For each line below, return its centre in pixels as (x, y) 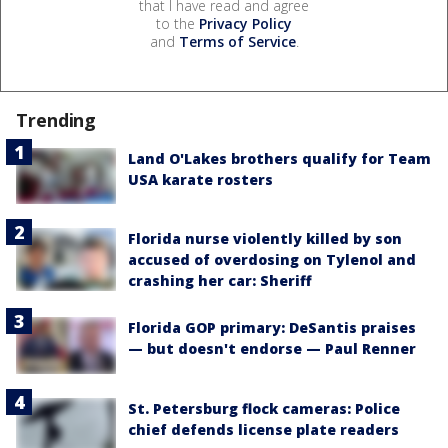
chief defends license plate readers (263, 429)
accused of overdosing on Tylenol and (272, 260)
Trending (56, 120)
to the (177, 24)
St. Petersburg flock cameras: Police (264, 408)
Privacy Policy (245, 24)
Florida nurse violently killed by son (265, 239)
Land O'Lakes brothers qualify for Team (279, 159)
